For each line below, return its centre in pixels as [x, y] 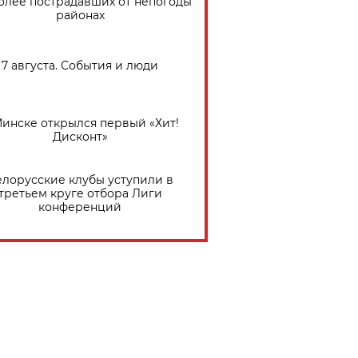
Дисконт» [80, 136]
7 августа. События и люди [80, 66]
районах [80, 16]
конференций [80, 207]
